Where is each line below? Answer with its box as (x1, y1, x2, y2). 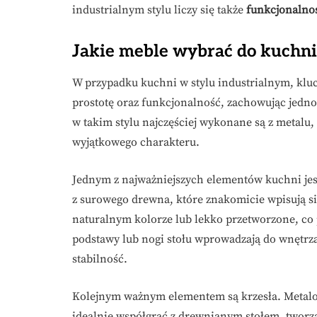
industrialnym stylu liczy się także (72, 3, 246, 18)
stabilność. (72, 252, 127, 267)
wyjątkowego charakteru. (72, 135, 200, 150)
